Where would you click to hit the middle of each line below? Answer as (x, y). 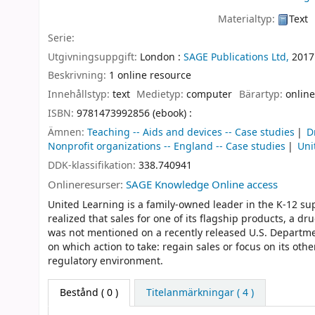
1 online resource (150, 76)
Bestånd (79, 292)
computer (210, 95)
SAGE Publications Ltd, (236, 57)
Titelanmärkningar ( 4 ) (200, 292)
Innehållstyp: (80, 95)
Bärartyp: (262, 95)
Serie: (61, 38)
